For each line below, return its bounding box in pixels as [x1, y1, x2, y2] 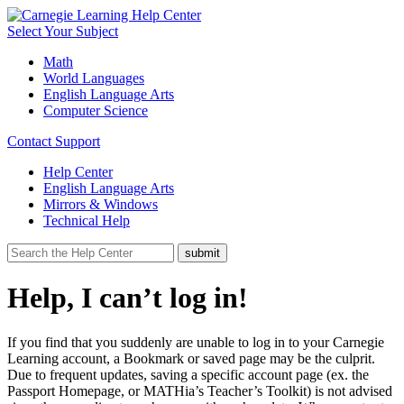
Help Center [43, 164, 113, 179]
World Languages [43, 70, 144, 86]
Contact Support [7, 133, 100, 149]
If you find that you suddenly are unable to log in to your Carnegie [7, 334, 384, 350]
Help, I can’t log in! [7, 281, 248, 315]
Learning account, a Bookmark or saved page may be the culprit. [7, 350, 375, 366]
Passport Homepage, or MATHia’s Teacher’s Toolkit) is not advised [7, 382, 392, 399]
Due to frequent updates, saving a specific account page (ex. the [7, 366, 369, 382]
